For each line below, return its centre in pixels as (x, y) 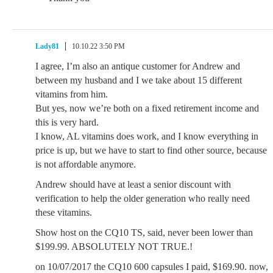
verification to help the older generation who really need (143, 198)
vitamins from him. (72, 94)
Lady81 (47, 46)
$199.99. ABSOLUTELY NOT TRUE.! (114, 246)
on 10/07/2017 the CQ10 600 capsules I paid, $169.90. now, (152, 267)
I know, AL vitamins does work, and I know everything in (147, 136)
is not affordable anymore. (86, 164)
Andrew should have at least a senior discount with (133, 184)
